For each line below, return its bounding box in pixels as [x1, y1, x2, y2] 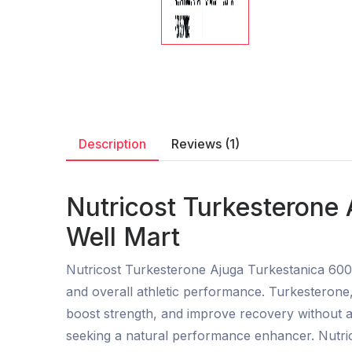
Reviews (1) [171, 135, 240, 152]
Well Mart [66, 221, 180, 252]
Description [79, 135, 146, 152]
